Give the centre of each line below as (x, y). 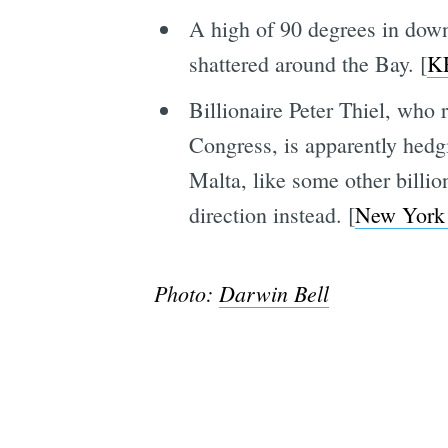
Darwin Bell (273, 292)
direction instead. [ (271, 214)
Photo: (186, 292)
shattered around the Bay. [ (307, 63)
